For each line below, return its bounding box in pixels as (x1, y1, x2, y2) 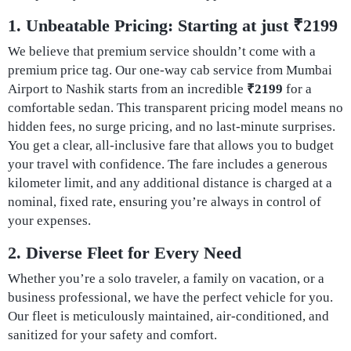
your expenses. (8, 213, 91, 228)
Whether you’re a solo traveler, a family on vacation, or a (8, 271, 324, 286)
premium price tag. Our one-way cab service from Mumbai (8, 63, 332, 78)
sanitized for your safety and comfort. (8, 327, 217, 342)
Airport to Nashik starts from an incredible (8, 81, 247, 96)
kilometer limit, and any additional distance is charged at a (8, 175, 332, 190)
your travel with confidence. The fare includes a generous (8, 157, 327, 172)
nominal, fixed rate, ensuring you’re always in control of (8, 194, 321, 209)
